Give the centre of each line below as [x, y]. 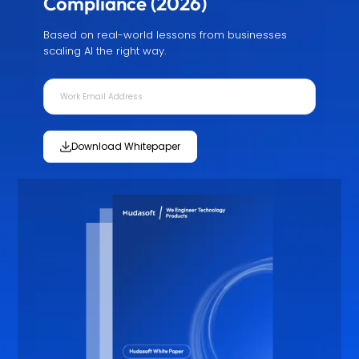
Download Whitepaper [126, 147]
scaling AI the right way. [105, 51]
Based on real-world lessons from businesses [165, 35]
